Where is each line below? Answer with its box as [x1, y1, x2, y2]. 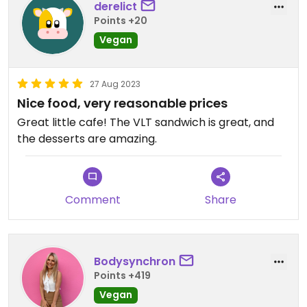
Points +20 [94, 13, 147, 27]
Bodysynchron [94, 253, 175, 269]
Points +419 [94, 268, 151, 282]
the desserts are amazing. [17, 131, 157, 147]
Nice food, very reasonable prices [17, 95, 228, 112]
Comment [64, 192, 121, 208]
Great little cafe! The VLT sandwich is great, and [17, 114, 110, 131]
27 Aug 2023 [90, 78, 140, 90]
